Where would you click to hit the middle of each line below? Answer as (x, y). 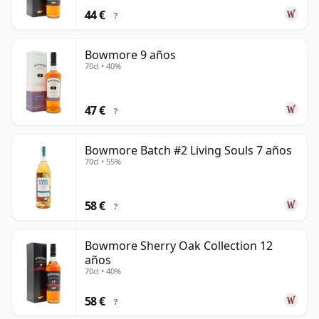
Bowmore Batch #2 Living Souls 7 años (188, 151)
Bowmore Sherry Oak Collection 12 (179, 246)
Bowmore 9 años (130, 55)
